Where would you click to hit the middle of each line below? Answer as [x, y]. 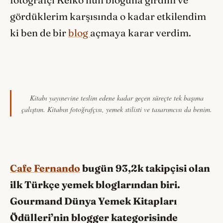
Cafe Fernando [45, 168]
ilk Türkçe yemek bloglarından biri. [95, 184]
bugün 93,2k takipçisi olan [145, 168]
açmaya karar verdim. [142, 33]
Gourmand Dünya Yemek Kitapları [93, 201]
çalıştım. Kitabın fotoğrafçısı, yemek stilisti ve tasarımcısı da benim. [116, 109]
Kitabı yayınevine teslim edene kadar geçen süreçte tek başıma [116, 98]
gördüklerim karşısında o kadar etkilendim [108, 17]
